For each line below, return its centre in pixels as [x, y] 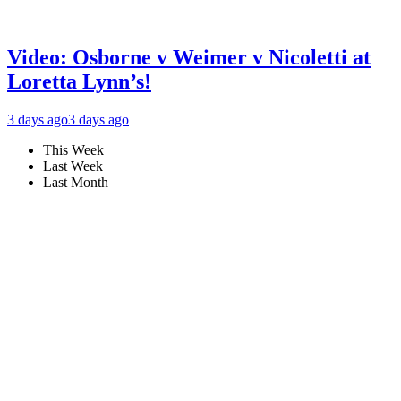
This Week [73, 149]
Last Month [76, 182]
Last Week [73, 166]
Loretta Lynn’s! [79, 81]
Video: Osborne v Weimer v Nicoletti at [189, 57]
